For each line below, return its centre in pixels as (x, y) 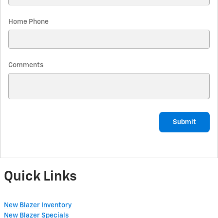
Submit (184, 122)
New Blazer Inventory (38, 206)
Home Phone (28, 22)
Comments (26, 65)
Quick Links (40, 176)
